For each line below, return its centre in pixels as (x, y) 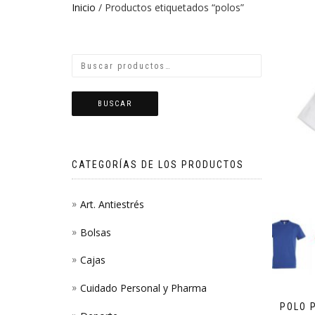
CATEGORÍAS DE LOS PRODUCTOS (158, 165)
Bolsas (96, 232)
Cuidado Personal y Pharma (143, 288)
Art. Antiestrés (112, 204)
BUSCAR (115, 104)
